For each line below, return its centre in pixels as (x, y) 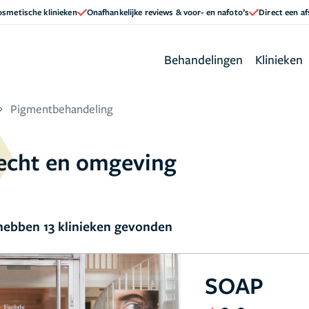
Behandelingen (203, 59)
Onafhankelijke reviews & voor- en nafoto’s (168, 12)
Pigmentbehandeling (62, 109)
